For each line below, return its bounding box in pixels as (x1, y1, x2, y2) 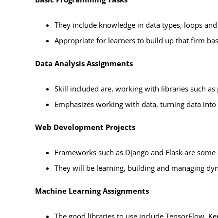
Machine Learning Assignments (35, 185, 149, 196)
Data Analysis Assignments (35, 58, 133, 68)
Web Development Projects (35, 122, 135, 132)
